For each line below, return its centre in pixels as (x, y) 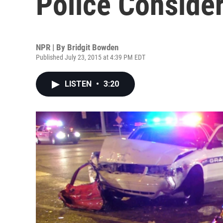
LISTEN (79, 84)
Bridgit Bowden (93, 47)
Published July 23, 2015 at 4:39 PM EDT (91, 57)
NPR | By (52, 47)
